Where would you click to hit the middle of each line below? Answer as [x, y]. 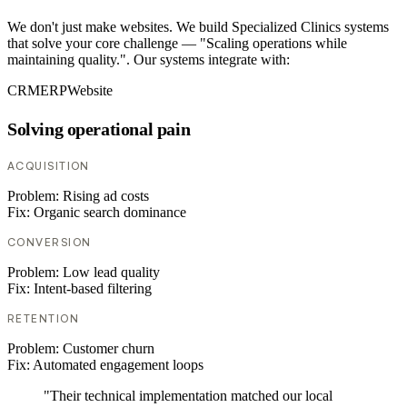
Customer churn [109, 349]
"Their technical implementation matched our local [188, 396]
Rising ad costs [106, 196]
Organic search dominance [110, 213]
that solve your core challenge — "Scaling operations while [177, 44]
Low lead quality [111, 273]
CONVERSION [50, 243]
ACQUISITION [49, 166]
